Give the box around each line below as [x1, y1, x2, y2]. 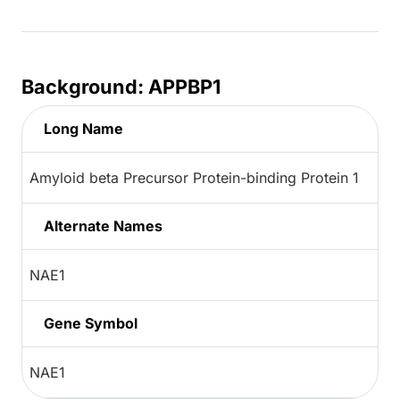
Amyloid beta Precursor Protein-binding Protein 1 [29, 169, 359, 187]
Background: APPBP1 [21, 75, 221, 99]
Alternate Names [44, 217, 162, 236]
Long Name [44, 120, 123, 138]
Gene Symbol [44, 314, 137, 333]
